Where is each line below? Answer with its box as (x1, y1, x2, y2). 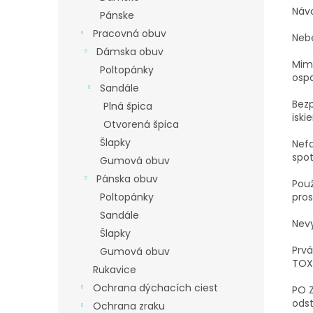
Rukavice (93, 263, 136, 277)
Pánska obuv (96, 172, 158, 186)
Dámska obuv (96, 45, 163, 59)
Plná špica (103, 99, 152, 113)
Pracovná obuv (93, 27, 166, 41)
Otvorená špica (103, 117, 179, 131)
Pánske (100, 8, 134, 22)
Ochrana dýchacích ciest (93, 281, 218, 295)
